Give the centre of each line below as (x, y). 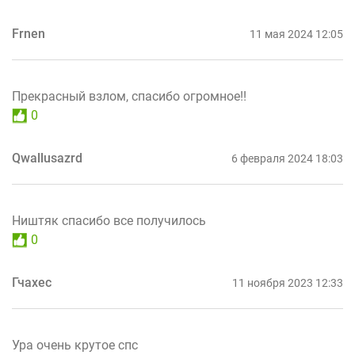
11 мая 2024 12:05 (296, 34)
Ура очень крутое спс (75, 345)
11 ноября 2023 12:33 (288, 283)
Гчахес (32, 283)
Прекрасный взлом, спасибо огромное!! (129, 97)
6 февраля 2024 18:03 (287, 159)
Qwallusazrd (47, 158)
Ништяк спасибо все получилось (109, 221)
